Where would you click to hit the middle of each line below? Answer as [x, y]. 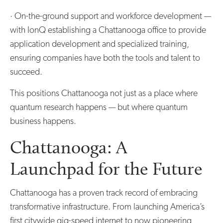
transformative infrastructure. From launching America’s [107, 207]
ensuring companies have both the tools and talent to [105, 58]
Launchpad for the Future [106, 168]
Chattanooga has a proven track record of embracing [104, 193]
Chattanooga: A [68, 147]
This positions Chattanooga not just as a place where [104, 94]
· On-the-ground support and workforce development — [111, 16]
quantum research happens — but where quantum [99, 108]
